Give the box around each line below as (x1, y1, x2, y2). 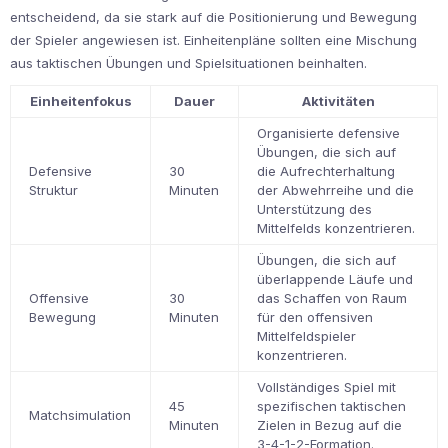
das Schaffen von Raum (257, 290, 408, 307)
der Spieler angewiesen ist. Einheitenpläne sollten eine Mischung (10, 32, 417, 49)
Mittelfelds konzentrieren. (257, 220, 416, 237)
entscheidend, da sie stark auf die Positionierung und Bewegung (10, 9, 417, 26)
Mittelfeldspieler (257, 328, 357, 345)
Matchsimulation (29, 407, 132, 424)
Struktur (29, 182, 79, 199)
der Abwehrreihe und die (257, 182, 415, 199)
